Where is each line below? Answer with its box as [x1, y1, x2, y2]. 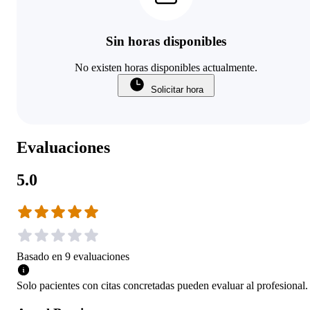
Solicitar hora [151, 84, 203, 95]
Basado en [17, 250, 62, 263]
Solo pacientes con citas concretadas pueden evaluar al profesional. [17, 280, 308, 292]
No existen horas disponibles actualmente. [75, 62, 257, 74]
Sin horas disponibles [106, 33, 226, 48]
